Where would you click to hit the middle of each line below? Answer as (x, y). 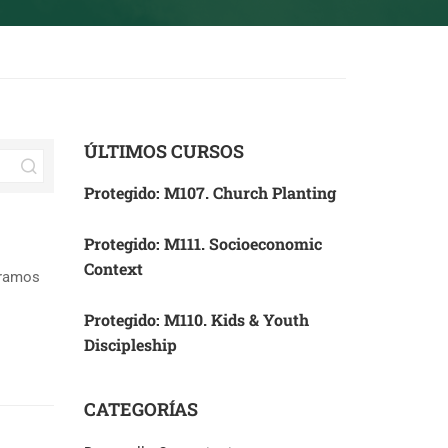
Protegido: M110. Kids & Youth (196, 319)
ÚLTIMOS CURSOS (163, 151)
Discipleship (130, 344)
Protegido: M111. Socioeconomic (202, 243)
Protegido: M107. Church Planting (209, 192)
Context (113, 268)
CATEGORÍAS (140, 409)
